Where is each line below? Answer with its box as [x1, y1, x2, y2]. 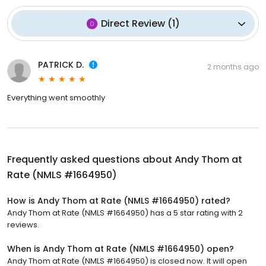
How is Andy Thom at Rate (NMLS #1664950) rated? [7, 195, 230, 207]
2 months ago [207, 62, 259, 72]
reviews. [7, 219, 39, 231]
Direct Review [100, 17, 165, 31]
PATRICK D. [38, 59, 84, 71]
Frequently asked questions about [7, 153, 175, 167]
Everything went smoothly [7, 92, 105, 104]
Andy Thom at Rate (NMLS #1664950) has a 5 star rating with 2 [7, 207, 243, 219]
